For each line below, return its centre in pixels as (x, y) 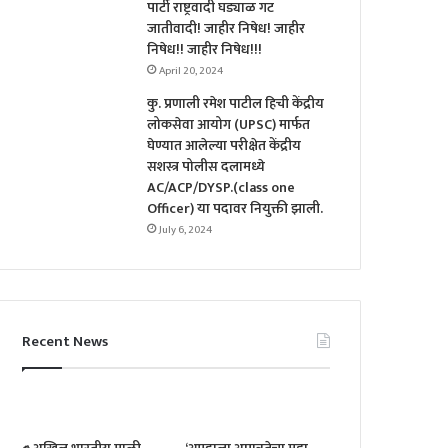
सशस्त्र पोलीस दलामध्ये (206, 167)
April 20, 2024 (191, 71)
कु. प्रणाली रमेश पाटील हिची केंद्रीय (236, 104)
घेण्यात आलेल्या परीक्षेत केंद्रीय (224, 146)
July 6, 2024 (186, 230)
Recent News (65, 342)
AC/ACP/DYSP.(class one (221, 188)
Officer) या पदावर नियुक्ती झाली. (235, 209)
